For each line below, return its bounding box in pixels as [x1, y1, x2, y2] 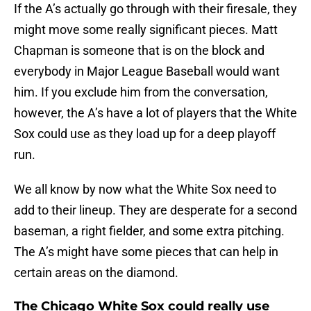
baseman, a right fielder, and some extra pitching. [14, 224, 285, 239]
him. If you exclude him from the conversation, [14, 85, 268, 100]
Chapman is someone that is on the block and [14, 43, 264, 58]
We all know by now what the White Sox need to [14, 182, 276, 197]
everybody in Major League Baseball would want [14, 64, 280, 79]
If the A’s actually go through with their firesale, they [14, 1, 297, 17]
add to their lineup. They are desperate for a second [14, 203, 297, 218]
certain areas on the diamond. [14, 265, 178, 280]
